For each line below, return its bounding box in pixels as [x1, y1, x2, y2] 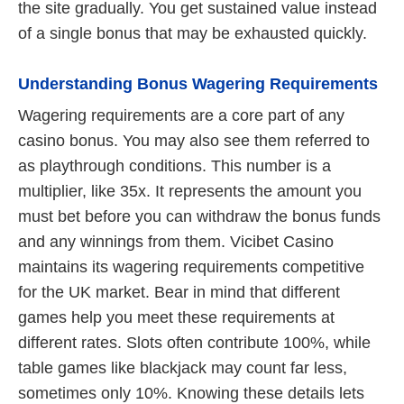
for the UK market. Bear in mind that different [18, 283, 340, 302]
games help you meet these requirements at [18, 308, 335, 327]
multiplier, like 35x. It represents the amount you [18, 182, 362, 201]
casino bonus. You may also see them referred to [18, 132, 370, 151]
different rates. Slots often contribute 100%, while [18, 334, 371, 353]
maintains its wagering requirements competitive [18, 258, 364, 277]
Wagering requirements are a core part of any [18, 106, 344, 125]
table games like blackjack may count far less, [18, 359, 347, 378]
